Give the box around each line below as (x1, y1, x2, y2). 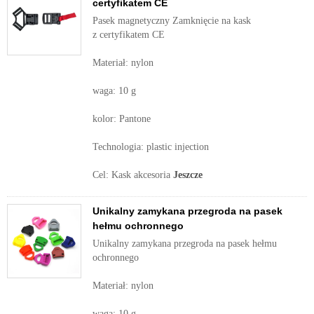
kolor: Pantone (93, 114, 151, 124)
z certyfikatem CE (93, 29, 165, 40)
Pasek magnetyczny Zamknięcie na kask (93, 15, 251, 26)
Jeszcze (173, 170, 203, 180)
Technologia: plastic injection (93, 142, 209, 152)
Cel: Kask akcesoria (93, 170, 173, 180)
